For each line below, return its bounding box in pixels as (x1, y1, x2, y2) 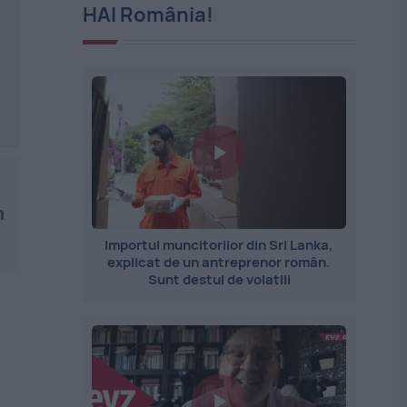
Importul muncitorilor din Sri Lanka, (104, 235, 334, 254)
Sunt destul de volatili (147, 270, 291, 289)
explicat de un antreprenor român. (107, 253, 332, 272)
